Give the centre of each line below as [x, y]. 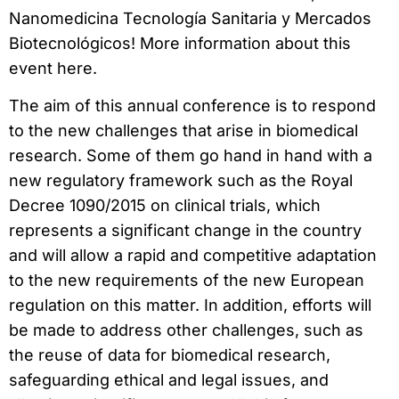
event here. [53, 68]
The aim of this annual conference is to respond [192, 106]
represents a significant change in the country [185, 231]
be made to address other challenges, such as [186, 330]
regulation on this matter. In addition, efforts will [190, 305]
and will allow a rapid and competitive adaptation [193, 256]
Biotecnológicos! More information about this [180, 43]
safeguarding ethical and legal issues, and [169, 380]
